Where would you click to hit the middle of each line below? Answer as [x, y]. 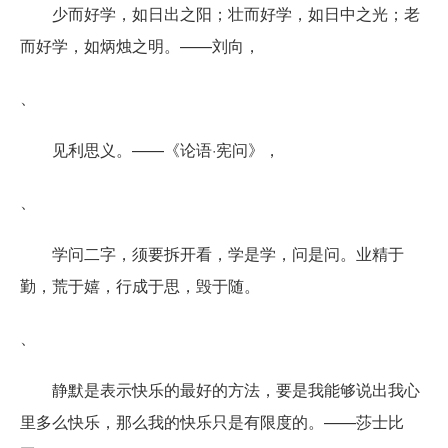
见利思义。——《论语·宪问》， [166, 149]
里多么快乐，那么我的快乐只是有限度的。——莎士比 [212, 421]
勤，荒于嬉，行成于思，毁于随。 [140, 285]
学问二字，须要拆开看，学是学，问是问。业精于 [228, 253]
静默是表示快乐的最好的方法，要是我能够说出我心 [236, 389]
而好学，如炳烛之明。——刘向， [140, 45]
